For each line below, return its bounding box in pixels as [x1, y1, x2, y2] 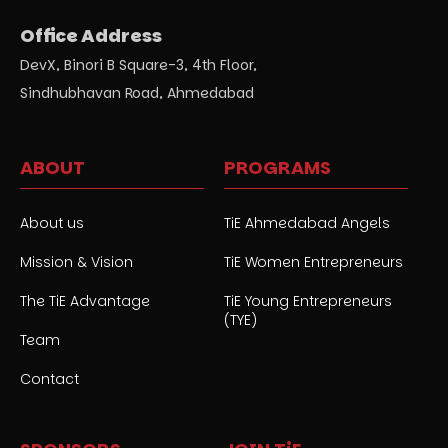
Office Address [20, 23, 162, 49]
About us [20, 213, 85, 234]
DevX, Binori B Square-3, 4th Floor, [20, 55, 257, 76]
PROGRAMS [224, 155, 332, 181]
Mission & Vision [20, 252, 134, 273]
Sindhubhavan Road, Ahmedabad [20, 83, 254, 104]
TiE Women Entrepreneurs [224, 252, 404, 273]
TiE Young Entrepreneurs [224, 291, 393, 312]
